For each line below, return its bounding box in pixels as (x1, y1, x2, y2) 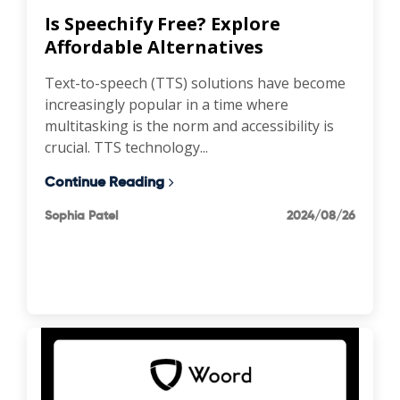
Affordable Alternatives (45, 34, 263, 59)
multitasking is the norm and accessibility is (45, 115, 334, 136)
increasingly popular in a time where (45, 94, 288, 114)
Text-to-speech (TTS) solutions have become (45, 72, 346, 93)
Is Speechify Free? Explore (45, 11, 280, 36)
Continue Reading (45, 171, 164, 191)
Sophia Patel (45, 206, 118, 223)
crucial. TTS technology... (45, 137, 208, 157)
